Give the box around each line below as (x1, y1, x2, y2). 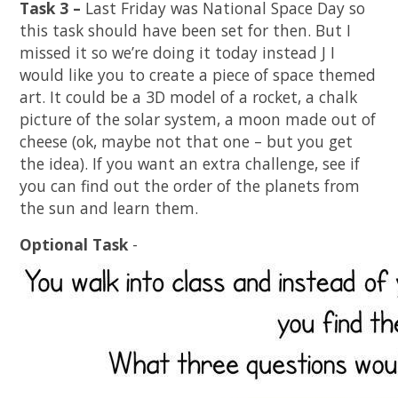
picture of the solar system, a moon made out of (20, 108, 377, 131)
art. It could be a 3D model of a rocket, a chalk (20, 86, 358, 108)
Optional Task (20, 234, 129, 256)
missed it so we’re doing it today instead (20, 42, 322, 64)
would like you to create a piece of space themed (20, 64, 377, 86)
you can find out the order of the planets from (20, 175, 361, 197)
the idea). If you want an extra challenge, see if (20, 153, 361, 175)
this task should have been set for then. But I (20, 20, 352, 42)
